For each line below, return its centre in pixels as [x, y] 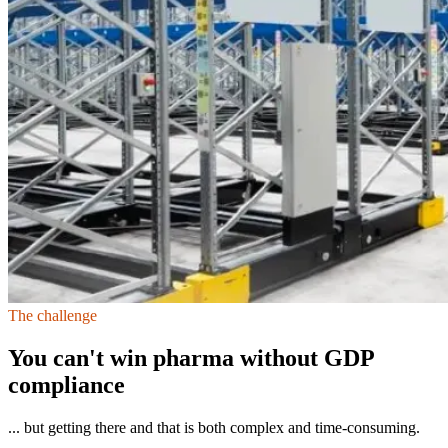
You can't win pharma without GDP [191, 357]
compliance [66, 384]
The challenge [52, 315]
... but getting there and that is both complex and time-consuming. [214, 427]
